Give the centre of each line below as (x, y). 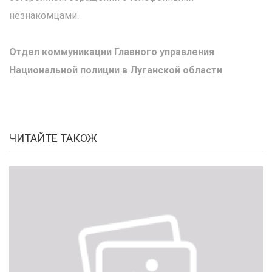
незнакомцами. (44, 15)
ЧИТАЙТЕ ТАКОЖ (53, 138)
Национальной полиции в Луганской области (116, 70)
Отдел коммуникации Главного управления (112, 52)
